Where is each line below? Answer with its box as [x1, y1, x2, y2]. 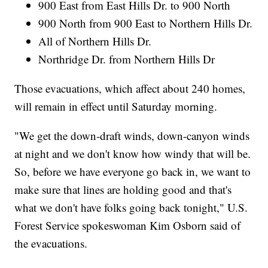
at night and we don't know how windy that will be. [14, 146, 251, 162]
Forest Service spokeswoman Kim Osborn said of [14, 218, 241, 233]
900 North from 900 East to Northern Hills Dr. [38, 16, 253, 31]
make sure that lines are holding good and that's [14, 182, 232, 197]
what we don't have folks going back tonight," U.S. [14, 200, 248, 215]
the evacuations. [14, 236, 88, 251]
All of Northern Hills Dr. [38, 33, 152, 49]
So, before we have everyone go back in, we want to [14, 164, 251, 179]
